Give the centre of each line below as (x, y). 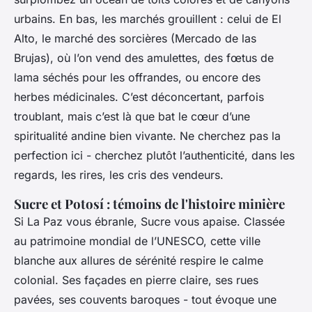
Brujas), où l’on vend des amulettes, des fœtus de (144, 57)
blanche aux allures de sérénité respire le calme (139, 260)
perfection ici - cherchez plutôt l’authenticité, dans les (154, 155)
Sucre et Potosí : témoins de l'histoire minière (149, 203)
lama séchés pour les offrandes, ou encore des (137, 77)
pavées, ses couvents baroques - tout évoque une (145, 299)
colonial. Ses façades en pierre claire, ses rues (136, 280)
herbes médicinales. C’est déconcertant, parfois (139, 96)
